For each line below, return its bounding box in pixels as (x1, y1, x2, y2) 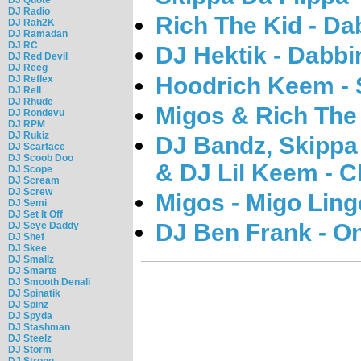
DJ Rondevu (8, 106, 64, 118)
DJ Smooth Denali (8, 276, 90, 288)
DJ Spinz (8, 298, 48, 310)
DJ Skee (8, 242, 47, 254)
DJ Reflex (8, 73, 53, 85)
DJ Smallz (8, 253, 54, 265)
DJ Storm (8, 343, 52, 355)
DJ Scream (8, 174, 60, 186)
